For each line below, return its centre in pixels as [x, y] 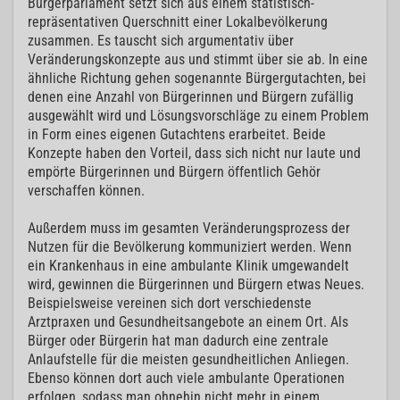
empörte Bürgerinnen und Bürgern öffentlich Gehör [174, 172]
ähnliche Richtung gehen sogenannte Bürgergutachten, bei [197, 79]
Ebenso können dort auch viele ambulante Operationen [186, 379]
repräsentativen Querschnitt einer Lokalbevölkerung [178, 22]
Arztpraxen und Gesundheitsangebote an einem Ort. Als [188, 322]
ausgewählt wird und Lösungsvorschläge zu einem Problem [198, 116]
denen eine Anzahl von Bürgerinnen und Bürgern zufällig [191, 97]
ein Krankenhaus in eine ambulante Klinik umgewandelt [188, 266]
